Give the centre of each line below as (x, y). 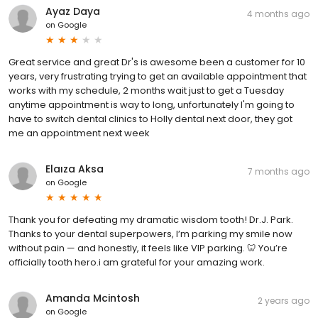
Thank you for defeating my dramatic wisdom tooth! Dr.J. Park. (151, 219)
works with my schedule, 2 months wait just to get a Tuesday (146, 90)
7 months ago (279, 171)
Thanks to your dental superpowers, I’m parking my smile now (150, 234)
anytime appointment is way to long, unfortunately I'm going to (152, 104)
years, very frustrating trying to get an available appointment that (158, 76)
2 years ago (284, 300)
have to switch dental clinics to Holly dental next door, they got (150, 119)
